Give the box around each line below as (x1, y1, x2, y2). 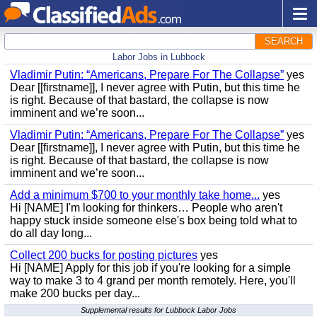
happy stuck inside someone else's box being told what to (10, 214, 297, 226)
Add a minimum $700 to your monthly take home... (10, 189, 260, 201)
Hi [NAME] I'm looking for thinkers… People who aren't (10, 202, 282, 214)
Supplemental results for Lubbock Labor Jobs (81, 306, 236, 314)
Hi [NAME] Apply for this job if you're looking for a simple (10, 262, 291, 274)
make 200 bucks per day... (10, 287, 140, 299)
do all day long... (10, 227, 92, 239)
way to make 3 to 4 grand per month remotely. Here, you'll (10, 275, 296, 287)
